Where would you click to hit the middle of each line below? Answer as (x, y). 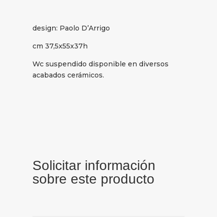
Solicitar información (94, 166)
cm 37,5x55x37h (60, 46)
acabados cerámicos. (69, 75)
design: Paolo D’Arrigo (71, 28)
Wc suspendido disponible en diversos (101, 64)
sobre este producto (94, 179)
